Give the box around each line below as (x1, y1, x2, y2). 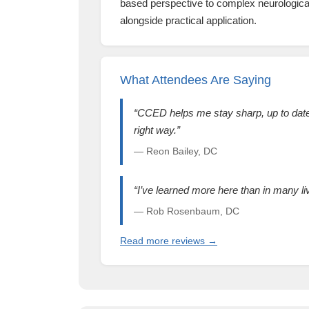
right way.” (134, 124, 180, 137)
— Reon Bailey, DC (134, 146, 217, 157)
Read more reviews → (120, 236, 217, 247)
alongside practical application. (120, 14, 257, 27)
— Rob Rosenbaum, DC (134, 206, 239, 217)
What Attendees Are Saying (120, 73, 271, 88)
